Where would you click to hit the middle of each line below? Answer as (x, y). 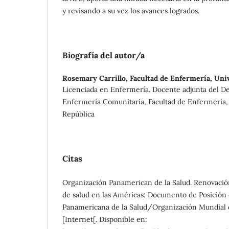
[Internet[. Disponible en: (105, 219)
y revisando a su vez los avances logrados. (131, 10)
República (78, 114)
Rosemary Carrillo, (96, 78)
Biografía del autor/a (104, 55)
